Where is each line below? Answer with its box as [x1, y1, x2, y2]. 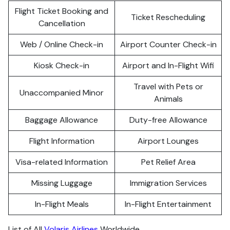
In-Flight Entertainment [125, 199, 212, 209]
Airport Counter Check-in [120, 39, 217, 50]
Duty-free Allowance [129, 114, 207, 125]
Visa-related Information [15, 157, 108, 167]
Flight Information [29, 136, 94, 146]
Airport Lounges [138, 136, 199, 146]
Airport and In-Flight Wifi [122, 60, 214, 71]
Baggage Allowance [25, 114, 98, 125]
